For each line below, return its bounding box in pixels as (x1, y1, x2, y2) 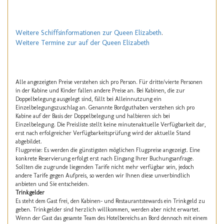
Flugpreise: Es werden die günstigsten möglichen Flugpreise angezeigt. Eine (15, 146, 200, 153)
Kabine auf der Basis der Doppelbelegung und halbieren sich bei (15, 112, 170, 119)
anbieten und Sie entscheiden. (15, 180, 89, 187)
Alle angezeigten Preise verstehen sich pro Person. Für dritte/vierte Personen (15, 78, 202, 85)
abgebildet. (15, 137, 42, 145)
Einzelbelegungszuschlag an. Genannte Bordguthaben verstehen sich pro (15, 103, 194, 111)
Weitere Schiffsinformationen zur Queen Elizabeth (15, 28, 161, 37)
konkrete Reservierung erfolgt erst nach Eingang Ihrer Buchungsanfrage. (15, 154, 194, 162)
